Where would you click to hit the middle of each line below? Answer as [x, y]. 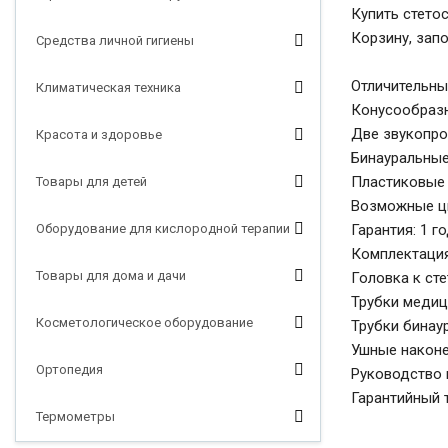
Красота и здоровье [99, 134]
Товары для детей [91, 181]
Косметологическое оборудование [144, 322]
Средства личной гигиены [115, 40]
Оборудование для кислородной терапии [163, 228]
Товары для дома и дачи [111, 275]
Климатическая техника [108, 87]
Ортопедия [69, 369]
